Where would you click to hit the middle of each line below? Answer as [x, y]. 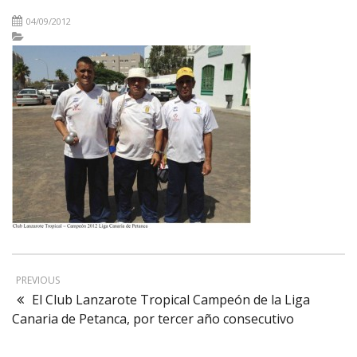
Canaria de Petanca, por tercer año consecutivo [153, 319]
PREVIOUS [38, 280]
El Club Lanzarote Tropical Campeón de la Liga [171, 300]
